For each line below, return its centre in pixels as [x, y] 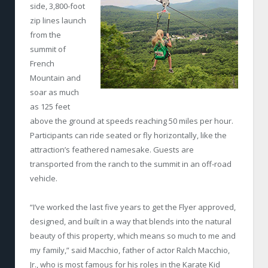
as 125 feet [50, 106]
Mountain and [55, 77]
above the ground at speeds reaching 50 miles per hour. [132, 121]
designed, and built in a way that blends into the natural [131, 222]
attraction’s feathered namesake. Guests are [112, 149]
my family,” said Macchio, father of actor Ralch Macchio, [130, 250]
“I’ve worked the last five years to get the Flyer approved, [133, 207]
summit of [48, 49]
